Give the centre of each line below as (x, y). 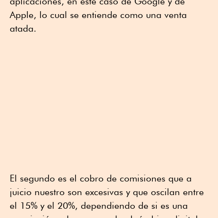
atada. (23, 28)
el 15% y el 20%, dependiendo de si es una (99, 205)
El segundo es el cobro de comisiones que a (101, 178)
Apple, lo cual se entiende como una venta (98, 14)
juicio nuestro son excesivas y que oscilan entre (107, 191)
